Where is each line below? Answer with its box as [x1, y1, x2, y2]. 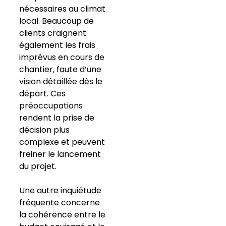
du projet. [19, 160, 56, 173]
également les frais [19, 39, 95, 51]
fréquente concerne [19, 197, 100, 209]
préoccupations [19, 100, 83, 112]
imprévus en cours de [19, 51, 104, 64]
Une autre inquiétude [19, 185, 101, 197]
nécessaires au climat [19, 3, 105, 15]
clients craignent [19, 27, 86, 39]
